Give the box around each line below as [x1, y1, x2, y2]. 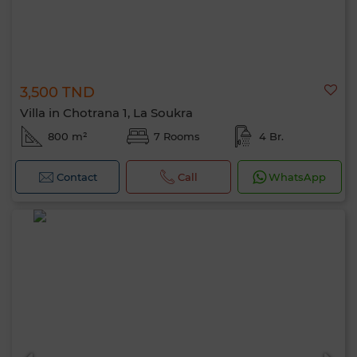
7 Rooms [153, 130, 200, 143]
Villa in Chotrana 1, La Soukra [20, 105, 193, 120]
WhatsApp [269, 171, 327, 183]
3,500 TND [20, 84, 95, 101]
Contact [56, 171, 97, 183]
